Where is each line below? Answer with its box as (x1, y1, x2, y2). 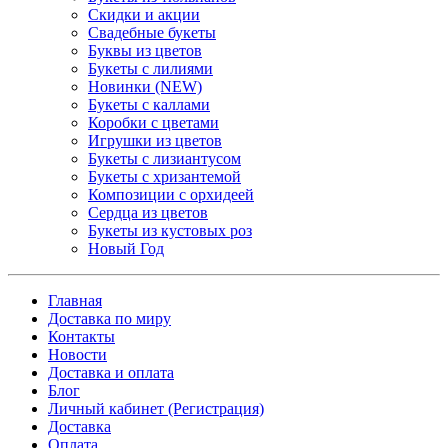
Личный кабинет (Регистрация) (48, 399, 264, 417)
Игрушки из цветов (88, 131, 222, 149)
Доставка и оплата (48, 363, 174, 381)
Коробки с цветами (88, 113, 219, 131)
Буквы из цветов (88, 41, 202, 59)
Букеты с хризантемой (88, 167, 241, 185)
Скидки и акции (88, 5, 200, 23)
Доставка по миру (48, 309, 171, 327)
